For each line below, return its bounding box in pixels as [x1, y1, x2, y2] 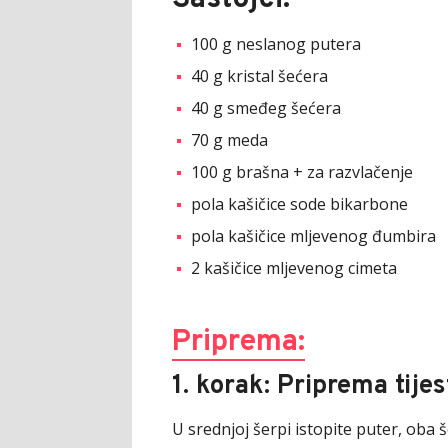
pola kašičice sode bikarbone [191, 192, 408, 215]
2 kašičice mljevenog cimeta [191, 256, 397, 279]
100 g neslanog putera [191, 32, 361, 55]
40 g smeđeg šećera [191, 96, 341, 119]
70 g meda [191, 128, 268, 151]
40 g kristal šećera [191, 64, 328, 87]
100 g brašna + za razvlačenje [191, 160, 413, 183]
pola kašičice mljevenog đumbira [191, 224, 436, 247]
